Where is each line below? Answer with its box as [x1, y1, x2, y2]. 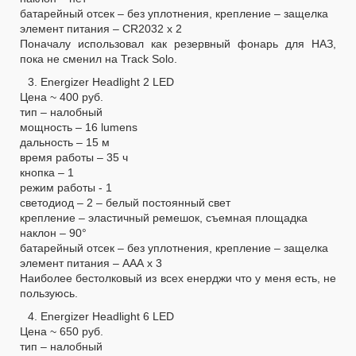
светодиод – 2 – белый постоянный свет [20, 195, 230, 209]
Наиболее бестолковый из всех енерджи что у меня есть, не [20, 271, 336, 284]
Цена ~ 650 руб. [20, 324, 103, 338]
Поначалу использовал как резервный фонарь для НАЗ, [20, 37, 336, 50]
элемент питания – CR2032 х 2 [20, 21, 182, 35]
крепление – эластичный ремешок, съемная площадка [20, 211, 308, 224]
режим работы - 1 [20, 180, 112, 194]
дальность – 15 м [20, 135, 110, 149]
